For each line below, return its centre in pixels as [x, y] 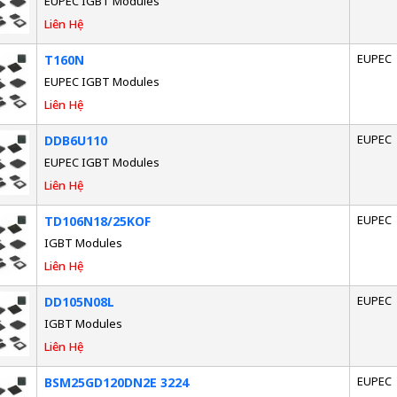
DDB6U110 [75, 140]
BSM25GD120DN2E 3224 [116, 382]
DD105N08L [79, 301]
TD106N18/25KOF [97, 221]
